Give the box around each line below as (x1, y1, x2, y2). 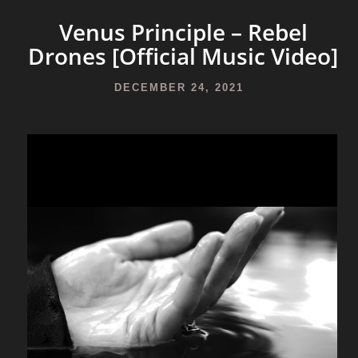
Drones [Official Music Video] (28, 41, 338, 71)
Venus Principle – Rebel (58, 17, 308, 47)
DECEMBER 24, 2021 (114, 82, 244, 93)
